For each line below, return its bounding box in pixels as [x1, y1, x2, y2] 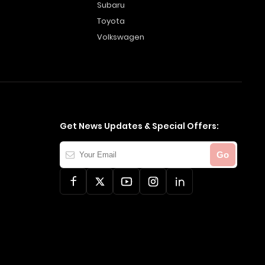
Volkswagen [96, 31, 144, 43]
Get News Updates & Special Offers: [60, 120, 219, 132]
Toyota [96, 15, 125, 27]
